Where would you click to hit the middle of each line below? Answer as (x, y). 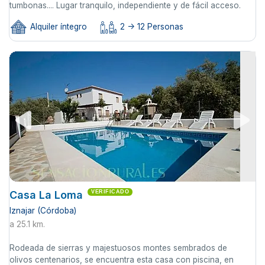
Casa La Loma (46, 195)
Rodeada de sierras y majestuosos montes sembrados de (118, 248)
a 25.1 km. (27, 224)
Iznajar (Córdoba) (43, 211)
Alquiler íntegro (57, 27)
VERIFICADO (110, 192)
